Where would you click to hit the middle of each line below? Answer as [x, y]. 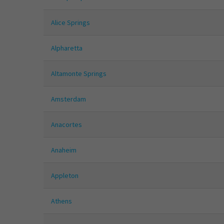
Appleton [65, 176]
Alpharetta [67, 48]
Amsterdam [68, 99]
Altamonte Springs [79, 74]
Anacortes [66, 125]
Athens [61, 201]
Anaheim [64, 150]
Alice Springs [70, 23]
